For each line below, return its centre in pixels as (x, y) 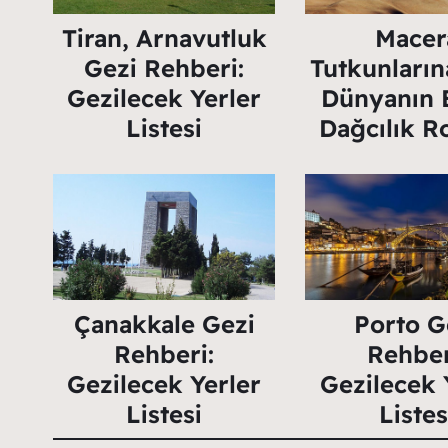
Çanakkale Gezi (164, 323)
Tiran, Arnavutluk (164, 38)
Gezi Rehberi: (164, 68)
